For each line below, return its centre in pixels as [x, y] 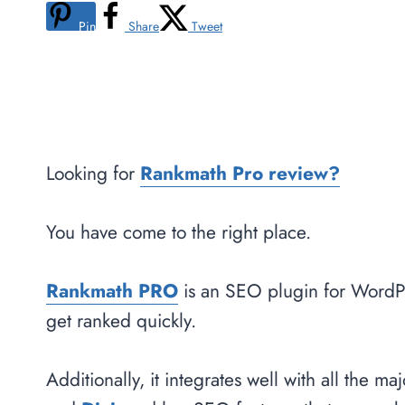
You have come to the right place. [179, 232]
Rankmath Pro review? [240, 174]
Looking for [90, 174]
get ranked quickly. [121, 321]
